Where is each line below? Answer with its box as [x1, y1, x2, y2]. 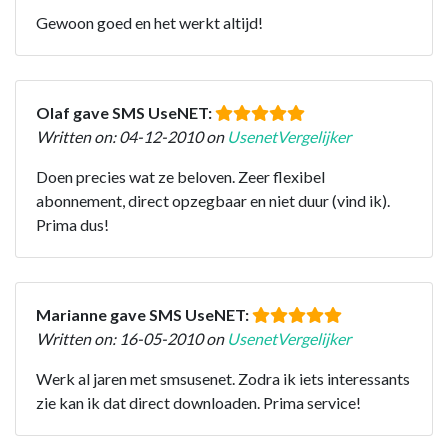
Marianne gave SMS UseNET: [36, 304, 252, 324]
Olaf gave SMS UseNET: [36, 102, 215, 122]
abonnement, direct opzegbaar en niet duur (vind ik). [36, 190, 390, 210]
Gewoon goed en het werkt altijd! [36, 12, 263, 32]
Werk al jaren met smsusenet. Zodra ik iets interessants [36, 368, 410, 388]
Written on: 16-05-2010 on [36, 328, 227, 348]
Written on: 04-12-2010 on [36, 126, 227, 146]
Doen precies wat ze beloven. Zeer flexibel [36, 166, 325, 186]
